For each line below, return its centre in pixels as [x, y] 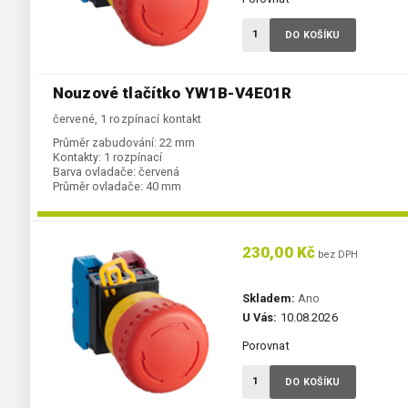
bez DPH [337, 255]
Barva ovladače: [94, 172]
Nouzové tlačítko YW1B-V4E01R [173, 93]
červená [159, 172]
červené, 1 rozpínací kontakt [127, 119]
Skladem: [268, 299]
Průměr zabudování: [105, 143]
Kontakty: [77, 158]
